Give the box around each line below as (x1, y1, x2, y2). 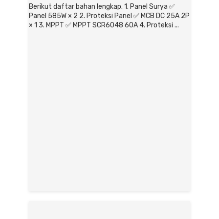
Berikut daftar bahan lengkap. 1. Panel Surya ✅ (29, 2, 175, 11)
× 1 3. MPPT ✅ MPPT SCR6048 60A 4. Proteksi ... (29, 21, 179, 29)
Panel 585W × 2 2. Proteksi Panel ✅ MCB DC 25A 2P (29, 12, 190, 20)
